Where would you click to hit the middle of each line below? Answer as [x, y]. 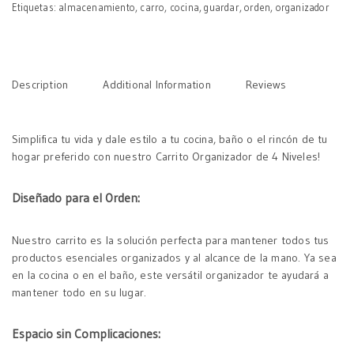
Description [40, 85]
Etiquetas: [36, 8]
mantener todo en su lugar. [79, 292]
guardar [222, 8]
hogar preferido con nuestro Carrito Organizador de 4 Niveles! [166, 156]
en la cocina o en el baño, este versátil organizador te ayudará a [171, 275]
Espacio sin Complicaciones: [86, 334]
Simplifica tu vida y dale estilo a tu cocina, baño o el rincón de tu [170, 139]
